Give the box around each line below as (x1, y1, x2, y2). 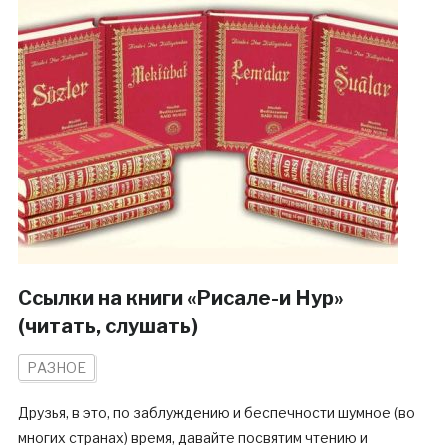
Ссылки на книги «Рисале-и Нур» (17, 286, 344, 310)
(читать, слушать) (17, 314, 198, 338)
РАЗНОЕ (26, 359, 86, 376)
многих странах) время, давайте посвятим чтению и (17, 429, 368, 446)
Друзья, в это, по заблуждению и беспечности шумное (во (17, 404, 415, 421)
